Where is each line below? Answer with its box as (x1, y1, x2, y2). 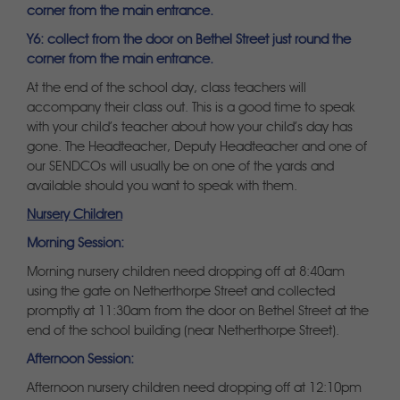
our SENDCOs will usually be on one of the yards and (27, 160, 334, 174)
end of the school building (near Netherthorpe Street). (27, 324, 339, 338)
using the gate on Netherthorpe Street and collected (27, 285, 335, 299)
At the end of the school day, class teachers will (27, 81, 306, 96)
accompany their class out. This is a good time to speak (27, 101, 354, 115)
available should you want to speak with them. (27, 179, 297, 194)
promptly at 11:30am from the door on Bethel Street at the (27, 304, 369, 319)
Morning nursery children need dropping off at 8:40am (27, 265, 345, 279)
